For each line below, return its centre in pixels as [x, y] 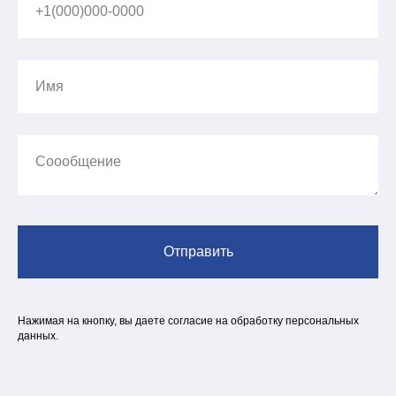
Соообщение [78, 161]
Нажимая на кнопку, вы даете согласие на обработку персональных [188, 320]
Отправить [198, 251]
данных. [38, 335]
